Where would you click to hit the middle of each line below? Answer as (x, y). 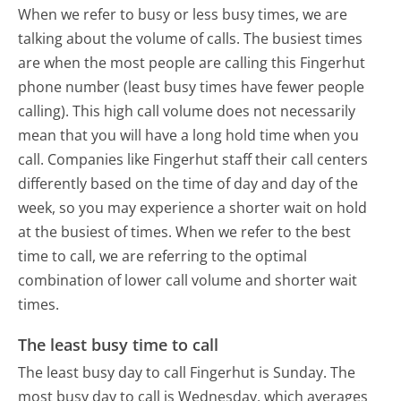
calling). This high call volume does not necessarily (187, 111)
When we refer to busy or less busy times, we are (183, 14)
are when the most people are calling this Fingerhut (192, 62)
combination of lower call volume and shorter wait (188, 280)
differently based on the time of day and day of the (188, 183)
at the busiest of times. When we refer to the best (185, 231)
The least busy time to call (119, 345)
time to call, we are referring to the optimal (163, 256)
